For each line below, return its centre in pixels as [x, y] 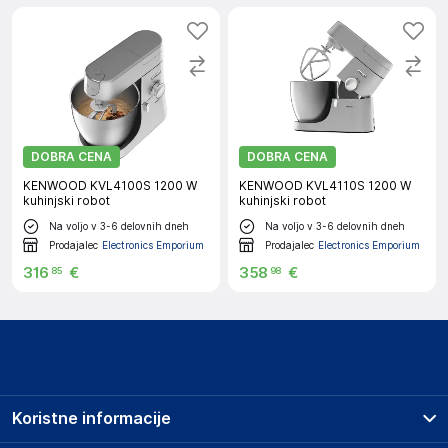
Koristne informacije [91, 418]
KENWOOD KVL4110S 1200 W [325, 185]
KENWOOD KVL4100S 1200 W [110, 185]
